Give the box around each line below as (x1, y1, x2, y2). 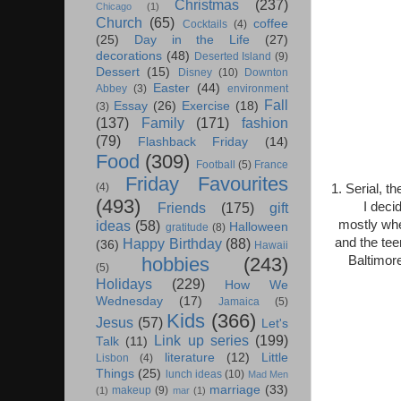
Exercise (182, 99, 230, 114)
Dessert (96, 65, 140, 80)
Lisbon (96, 352, 129, 365)
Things (96, 367, 134, 381)
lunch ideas (165, 368, 223, 381)
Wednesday (96, 294, 163, 309)
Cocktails (182, 18, 227, 31)
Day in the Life (133, 33, 251, 47)
